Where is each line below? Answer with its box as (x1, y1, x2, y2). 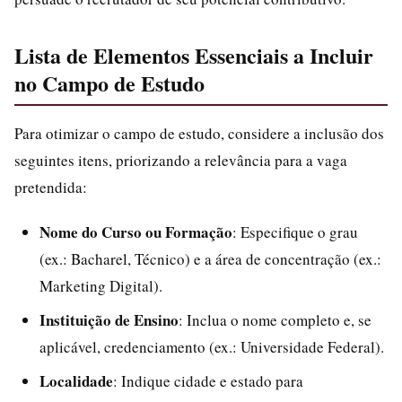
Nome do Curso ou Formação (39, 221, 232, 243)
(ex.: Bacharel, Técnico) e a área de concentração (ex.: (39, 249, 381, 269)
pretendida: (14, 177, 87, 197)
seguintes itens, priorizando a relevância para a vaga (14, 150, 347, 170)
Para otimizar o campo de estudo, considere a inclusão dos (14, 123, 384, 144)
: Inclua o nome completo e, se (179, 310, 371, 330)
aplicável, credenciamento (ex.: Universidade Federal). (39, 336, 384, 357)
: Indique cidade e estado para (113, 371, 303, 391)
